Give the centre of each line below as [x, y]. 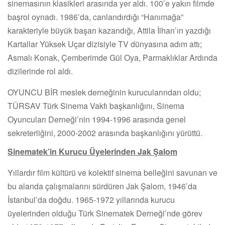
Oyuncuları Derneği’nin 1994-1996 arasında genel [97, 119]
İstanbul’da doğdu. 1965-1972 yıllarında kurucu [91, 199]
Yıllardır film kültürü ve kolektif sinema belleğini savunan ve [113, 172]
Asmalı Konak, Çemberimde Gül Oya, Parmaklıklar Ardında [113, 57]
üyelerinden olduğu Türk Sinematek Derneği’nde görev [105, 213]
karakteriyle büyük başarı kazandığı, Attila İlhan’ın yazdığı [109, 30]
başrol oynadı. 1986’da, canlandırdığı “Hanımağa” [95, 17]
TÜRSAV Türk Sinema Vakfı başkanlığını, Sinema [96, 105]
